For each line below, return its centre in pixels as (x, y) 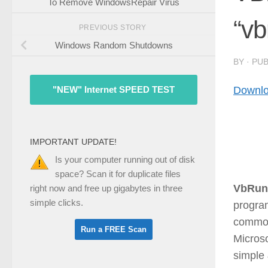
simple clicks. (57, 203)
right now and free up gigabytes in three (106, 188)
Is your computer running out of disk (125, 160)
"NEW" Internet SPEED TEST (114, 90)
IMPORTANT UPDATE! (73, 142)
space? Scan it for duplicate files (118, 174)
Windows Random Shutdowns (114, 45)
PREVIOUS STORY (114, 28)
